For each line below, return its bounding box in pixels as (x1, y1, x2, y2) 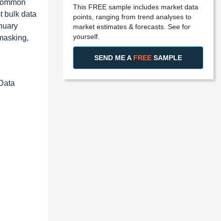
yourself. (73, 32, 100, 40)
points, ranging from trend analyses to (73, 12, 191, 21)
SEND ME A (94, 53, 133, 62)
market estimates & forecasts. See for (73, 22, 190, 31)
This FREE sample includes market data (73, 2, 198, 11)
